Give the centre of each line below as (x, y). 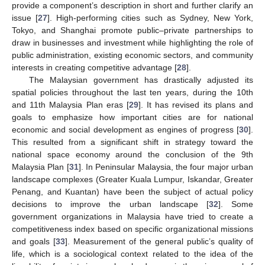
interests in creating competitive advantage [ (94, 67)
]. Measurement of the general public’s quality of (159, 241)
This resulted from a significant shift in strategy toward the (132, 142)
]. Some (236, 204)
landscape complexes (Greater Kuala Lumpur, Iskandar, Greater (132, 179)
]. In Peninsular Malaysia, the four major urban (166, 167)
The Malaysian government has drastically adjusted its (141, 80)
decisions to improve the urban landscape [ (110, 204)
